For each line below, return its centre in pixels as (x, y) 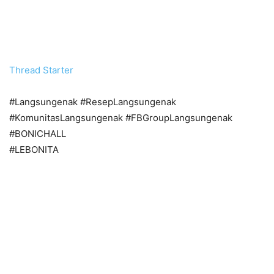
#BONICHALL (38, 133)
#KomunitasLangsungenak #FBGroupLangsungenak (121, 117)
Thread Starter (41, 70)
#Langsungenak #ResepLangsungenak (93, 102)
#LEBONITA (34, 149)
